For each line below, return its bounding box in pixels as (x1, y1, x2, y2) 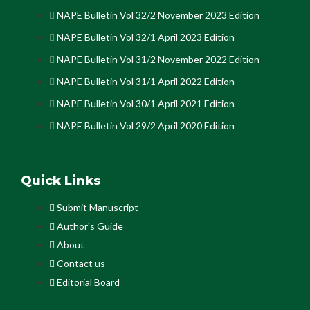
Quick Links (21, 173, 101, 189)
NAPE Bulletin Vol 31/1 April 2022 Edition (57, 75, 235, 87)
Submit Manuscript (57, 201, 139, 214)
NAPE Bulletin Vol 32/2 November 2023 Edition (57, 8, 260, 21)
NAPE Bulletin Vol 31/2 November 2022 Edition (57, 53, 260, 65)
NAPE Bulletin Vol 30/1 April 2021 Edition (57, 97, 235, 109)
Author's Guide (57, 220, 124, 232)
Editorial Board (57, 276, 120, 289)
